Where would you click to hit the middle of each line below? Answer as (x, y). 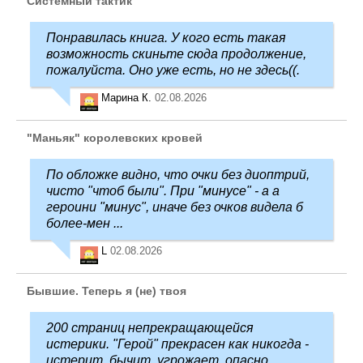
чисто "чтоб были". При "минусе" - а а (163, 190)
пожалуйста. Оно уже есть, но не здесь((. (173, 70)
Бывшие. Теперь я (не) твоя (107, 290)
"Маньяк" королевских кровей (115, 137)
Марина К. (128, 97)
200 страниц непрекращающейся (150, 327)
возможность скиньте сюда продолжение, (176, 53)
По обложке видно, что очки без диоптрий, (178, 174)
